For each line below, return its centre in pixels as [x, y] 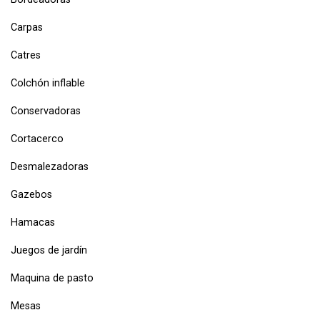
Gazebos [31, 195]
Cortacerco [37, 139]
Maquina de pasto [52, 278]
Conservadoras [46, 111]
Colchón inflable [48, 83]
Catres [26, 55]
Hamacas [33, 222]
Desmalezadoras [50, 167]
